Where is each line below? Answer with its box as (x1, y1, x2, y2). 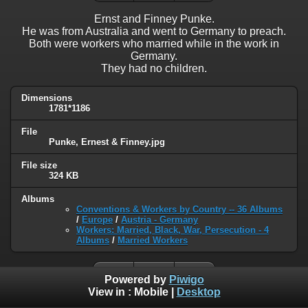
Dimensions (21, 93, 72, 104)
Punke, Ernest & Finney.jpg (49, 137, 165, 148)
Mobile (133, 286, 168, 298)
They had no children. (101, 63, 207, 75)
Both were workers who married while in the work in (29, 38, 279, 50)
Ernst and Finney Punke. (93, 13, 214, 25)
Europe (82, 214, 113, 225)
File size (21, 160, 57, 171)
